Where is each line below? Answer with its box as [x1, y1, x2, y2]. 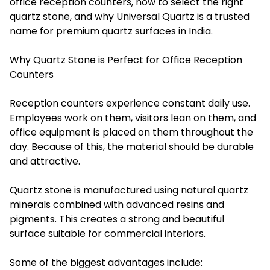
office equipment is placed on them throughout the [10, 125, 253, 139]
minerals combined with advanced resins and [10, 197, 224, 212]
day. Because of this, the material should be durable [10, 139, 254, 154]
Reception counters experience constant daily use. [10, 96, 250, 110]
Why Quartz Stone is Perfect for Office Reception [10, 52, 242, 67]
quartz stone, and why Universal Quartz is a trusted [10, 9, 250, 24]
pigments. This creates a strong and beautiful [10, 212, 224, 226]
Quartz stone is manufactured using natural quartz [10, 183, 248, 197]
